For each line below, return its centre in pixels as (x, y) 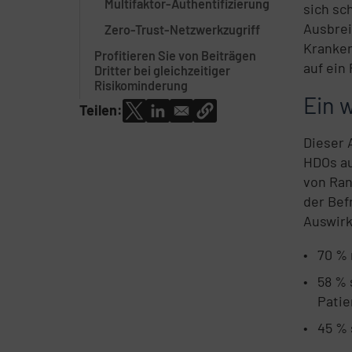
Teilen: (101, 110)
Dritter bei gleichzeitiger (162, 71)
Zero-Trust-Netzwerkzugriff (183, 30)
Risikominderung (141, 86)
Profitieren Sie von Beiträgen (175, 56)
